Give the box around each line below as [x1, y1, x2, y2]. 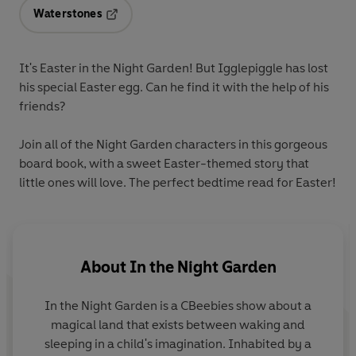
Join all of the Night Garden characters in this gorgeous [19, 136, 327, 152]
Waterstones [33, 6, 103, 21]
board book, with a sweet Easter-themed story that [19, 155, 309, 171]
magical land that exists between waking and [51, 317, 305, 333]
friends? [19, 98, 65, 114]
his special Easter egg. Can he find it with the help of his [19, 79, 329, 95]
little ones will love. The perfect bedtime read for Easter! [19, 174, 336, 190]
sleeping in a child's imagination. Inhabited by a [44, 336, 311, 352]
